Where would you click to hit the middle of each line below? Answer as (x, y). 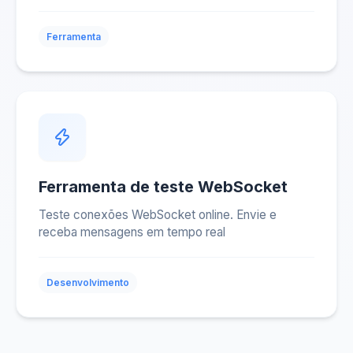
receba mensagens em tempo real (132, 232)
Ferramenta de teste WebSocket (163, 187)
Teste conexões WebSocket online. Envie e (158, 215)
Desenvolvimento (88, 282)
